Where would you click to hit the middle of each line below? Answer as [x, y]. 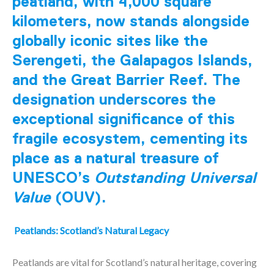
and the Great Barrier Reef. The [126, 80]
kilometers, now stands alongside [131, 21]
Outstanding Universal [175, 177]
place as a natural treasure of [116, 158]
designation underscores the [114, 99]
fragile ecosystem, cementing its [130, 138]
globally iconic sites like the [110, 40]
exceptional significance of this [124, 119]
